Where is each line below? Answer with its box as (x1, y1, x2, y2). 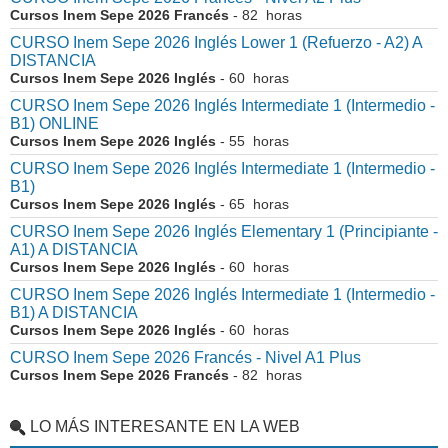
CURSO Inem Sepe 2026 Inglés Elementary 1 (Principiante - (10, 223, 438, 240)
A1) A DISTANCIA (10, 241, 138, 258)
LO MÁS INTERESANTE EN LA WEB (30, 418, 300, 435)
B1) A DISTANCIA (10, 304, 138, 321)
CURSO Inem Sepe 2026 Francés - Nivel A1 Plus (10, 349, 361, 366)
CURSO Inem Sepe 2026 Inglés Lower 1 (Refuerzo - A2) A (10, 34, 422, 51)
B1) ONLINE (10, 115, 99, 132)
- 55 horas (216, 133, 289, 149)
